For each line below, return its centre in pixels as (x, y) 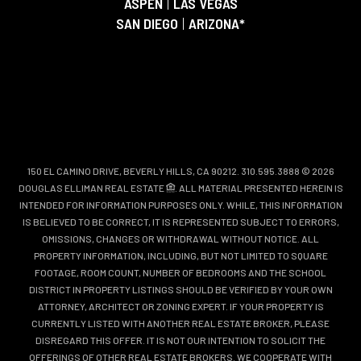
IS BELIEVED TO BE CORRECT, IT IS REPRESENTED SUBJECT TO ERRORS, (180, 221)
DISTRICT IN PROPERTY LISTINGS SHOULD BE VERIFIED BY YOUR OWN (180, 289)
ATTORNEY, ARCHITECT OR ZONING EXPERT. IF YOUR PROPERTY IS (180, 306)
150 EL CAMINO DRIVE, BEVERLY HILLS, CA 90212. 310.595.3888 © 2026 (180, 170)
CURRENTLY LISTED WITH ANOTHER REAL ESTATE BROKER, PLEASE (180, 323)
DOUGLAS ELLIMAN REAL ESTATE (92, 187)
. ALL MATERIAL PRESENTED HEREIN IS (259, 187)
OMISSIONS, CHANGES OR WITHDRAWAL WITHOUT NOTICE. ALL (180, 238)
